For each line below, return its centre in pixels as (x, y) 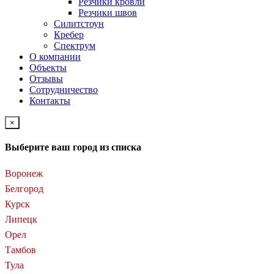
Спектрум (75, 45)
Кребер (69, 34)
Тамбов (20, 250)
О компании (55, 56)
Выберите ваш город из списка (73, 147)
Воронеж (24, 174)
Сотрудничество (64, 89)
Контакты (50, 100)
